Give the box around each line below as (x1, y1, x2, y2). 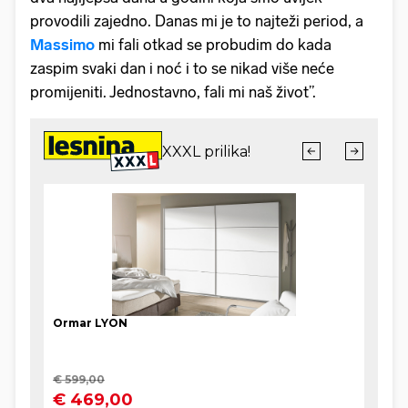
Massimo (30, 35, 98, 54)
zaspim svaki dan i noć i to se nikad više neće (30, 58, 334, 77)
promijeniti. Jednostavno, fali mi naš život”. (30, 82, 316, 101)
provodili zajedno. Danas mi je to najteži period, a (30, 11, 363, 30)
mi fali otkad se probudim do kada (98, 35, 331, 54)
